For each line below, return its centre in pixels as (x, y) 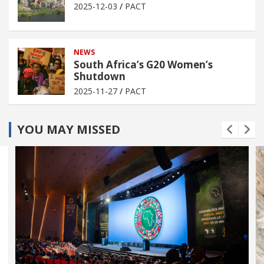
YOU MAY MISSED (69, 129)
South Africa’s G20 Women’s (143, 64)
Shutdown (100, 76)
